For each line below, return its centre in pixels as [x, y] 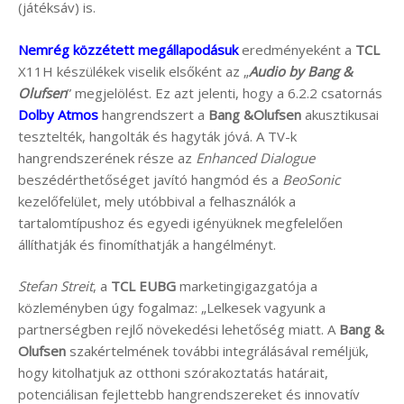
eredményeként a [297, 49]
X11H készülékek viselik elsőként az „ [133, 71]
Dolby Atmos [58, 114]
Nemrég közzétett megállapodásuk [128, 49]
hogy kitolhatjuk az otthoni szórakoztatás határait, [173, 373]
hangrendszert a [153, 114]
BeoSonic [311, 179]
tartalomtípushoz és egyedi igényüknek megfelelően [180, 222]
